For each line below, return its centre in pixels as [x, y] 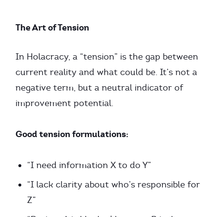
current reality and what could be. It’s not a [106, 72]
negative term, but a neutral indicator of [99, 88]
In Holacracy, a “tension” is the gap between [107, 57]
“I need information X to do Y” [89, 165]
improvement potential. [64, 103]
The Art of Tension [52, 27]
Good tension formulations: [72, 134]
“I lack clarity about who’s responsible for [114, 185]
